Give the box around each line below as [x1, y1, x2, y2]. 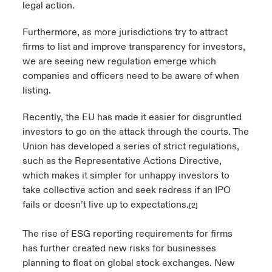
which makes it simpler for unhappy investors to [22, 169, 229, 182]
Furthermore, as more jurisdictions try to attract [22, 26, 228, 38]
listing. [22, 84, 51, 97]
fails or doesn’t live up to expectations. [22, 199, 189, 211]
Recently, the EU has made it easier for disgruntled [22, 111, 242, 123]
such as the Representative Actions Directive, [22, 155, 222, 167]
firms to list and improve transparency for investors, [22, 41, 245, 53]
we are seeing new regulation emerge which [22, 55, 216, 67]
